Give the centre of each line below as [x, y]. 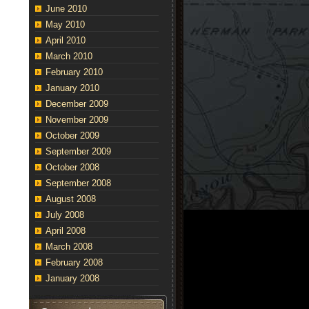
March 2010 [69, 56]
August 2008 [71, 199]
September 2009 [78, 151]
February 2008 [74, 262]
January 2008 [72, 278]
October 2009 [72, 136]
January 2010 [72, 88]
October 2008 [72, 167]
